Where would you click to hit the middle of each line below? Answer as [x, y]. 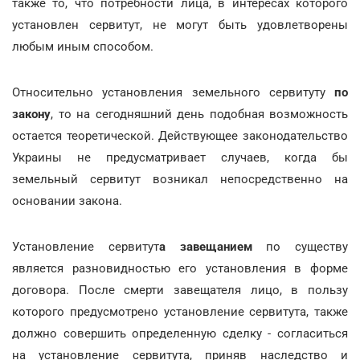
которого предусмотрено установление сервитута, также [180, 311]
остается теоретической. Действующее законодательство [180, 135]
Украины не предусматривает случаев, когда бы [180, 157]
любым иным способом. [83, 46]
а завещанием [205, 246]
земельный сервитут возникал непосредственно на [180, 179]
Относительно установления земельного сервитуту [169, 92]
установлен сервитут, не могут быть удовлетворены [180, 25]
